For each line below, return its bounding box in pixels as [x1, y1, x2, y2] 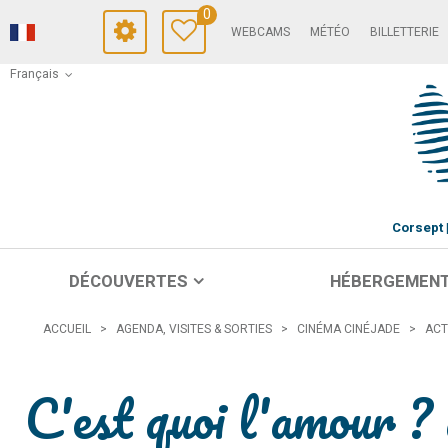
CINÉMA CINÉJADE [297, 319, 400, 338]
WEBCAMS [231, 23, 290, 41]
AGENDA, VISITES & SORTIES [116, 319, 272, 338]
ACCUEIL [43, 319, 91, 338]
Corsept [391, 218, 443, 238]
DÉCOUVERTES [68, 269, 188, 294]
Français [10, 64, 59, 83]
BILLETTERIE [370, 23, 439, 41]
